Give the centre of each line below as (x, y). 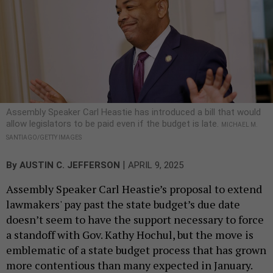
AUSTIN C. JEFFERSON (70, 165)
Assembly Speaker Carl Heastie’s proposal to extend (134, 189)
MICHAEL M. (239, 124)
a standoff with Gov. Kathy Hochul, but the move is (130, 234)
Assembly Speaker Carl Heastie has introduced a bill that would (133, 112)
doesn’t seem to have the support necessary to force (135, 219)
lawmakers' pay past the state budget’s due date (123, 204)
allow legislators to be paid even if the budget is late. (114, 123)
